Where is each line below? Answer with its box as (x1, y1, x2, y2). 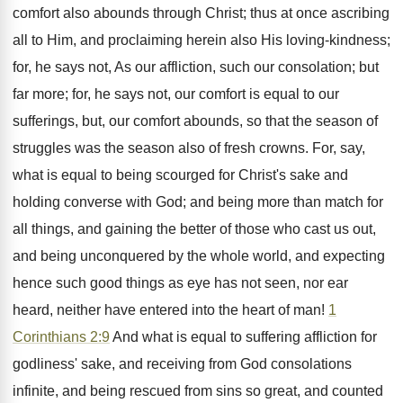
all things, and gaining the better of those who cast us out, (13, 221, 376, 237)
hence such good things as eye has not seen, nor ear (13, 275, 348, 291)
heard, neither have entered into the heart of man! (13, 302, 328, 318)
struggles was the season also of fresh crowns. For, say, (13, 140, 365, 156)
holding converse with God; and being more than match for (13, 194, 383, 210)
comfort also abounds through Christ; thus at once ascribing (13, 5, 390, 21)
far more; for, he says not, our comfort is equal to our (13, 86, 339, 102)
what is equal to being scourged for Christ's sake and (13, 167, 348, 183)
